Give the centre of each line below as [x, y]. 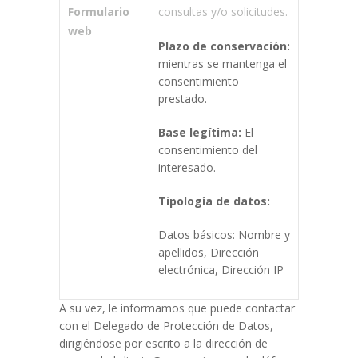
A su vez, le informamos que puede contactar [177, 308]
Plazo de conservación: [224, 46]
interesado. [187, 167]
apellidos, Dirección [209, 252]
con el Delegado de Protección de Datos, [166, 326]
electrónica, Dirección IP [221, 270]
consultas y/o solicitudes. [223, 12]
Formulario [99, 12]
